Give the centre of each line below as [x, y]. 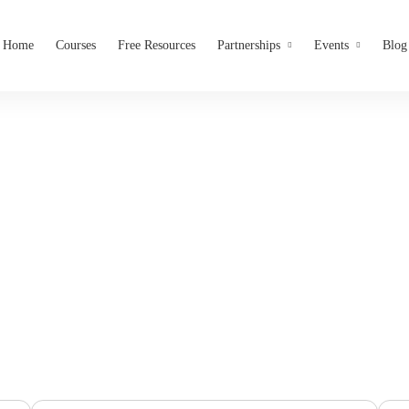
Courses [76, 45]
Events [331, 45]
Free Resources [157, 45]
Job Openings [204, 191]
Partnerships [249, 45]
